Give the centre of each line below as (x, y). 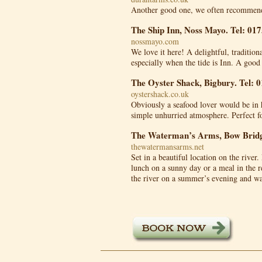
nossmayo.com (155, 41)
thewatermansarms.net (168, 146)
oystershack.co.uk (160, 94)
